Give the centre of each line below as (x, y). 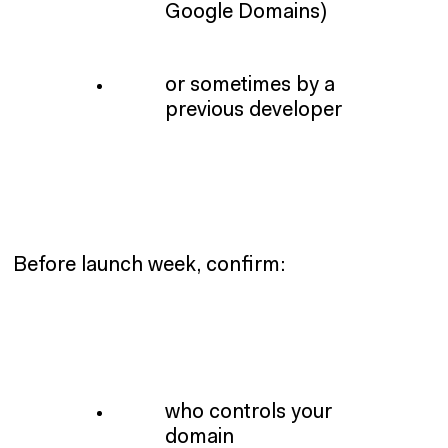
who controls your (248, 412)
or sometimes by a (249, 85)
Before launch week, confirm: (149, 265)
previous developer (253, 110)
